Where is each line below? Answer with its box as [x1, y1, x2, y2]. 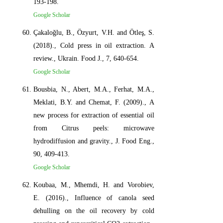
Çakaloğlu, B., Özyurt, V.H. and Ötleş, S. [33, 28, 154, 36]
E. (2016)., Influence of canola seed [33, 194, 154, 202]
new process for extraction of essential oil [33, 111, 154, 119]
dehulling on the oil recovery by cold [33, 207, 154, 215]
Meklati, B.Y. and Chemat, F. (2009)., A [33, 98, 154, 106]
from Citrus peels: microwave [33, 124, 154, 132]
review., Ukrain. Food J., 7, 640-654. [33, 54, 139, 62]
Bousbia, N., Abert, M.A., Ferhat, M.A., [33, 85, 154, 93]
